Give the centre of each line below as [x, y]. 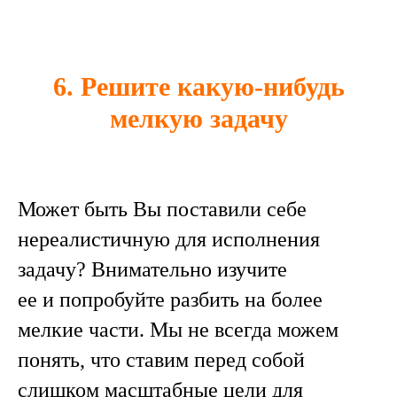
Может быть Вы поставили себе [162, 210]
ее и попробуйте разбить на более [170, 300]
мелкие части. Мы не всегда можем [178, 330]
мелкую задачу [198, 119]
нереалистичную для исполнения [169, 240]
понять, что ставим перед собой [161, 360]
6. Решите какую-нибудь [198, 87]
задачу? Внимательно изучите [152, 270]
